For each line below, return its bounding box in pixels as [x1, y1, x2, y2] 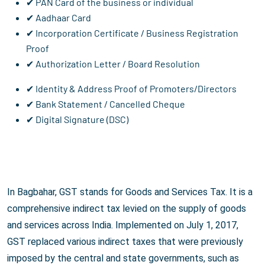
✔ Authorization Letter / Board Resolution [26, 58, 200, 70]
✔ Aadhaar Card [26, 12, 91, 24]
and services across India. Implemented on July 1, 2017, [7, 219, 238, 231]
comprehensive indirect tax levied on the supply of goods [7, 203, 246, 215]
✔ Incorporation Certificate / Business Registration [26, 27, 238, 39]
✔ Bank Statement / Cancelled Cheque [26, 98, 185, 110]
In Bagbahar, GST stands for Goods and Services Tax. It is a [7, 186, 253, 198]
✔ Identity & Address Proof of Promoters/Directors [26, 83, 237, 95]
